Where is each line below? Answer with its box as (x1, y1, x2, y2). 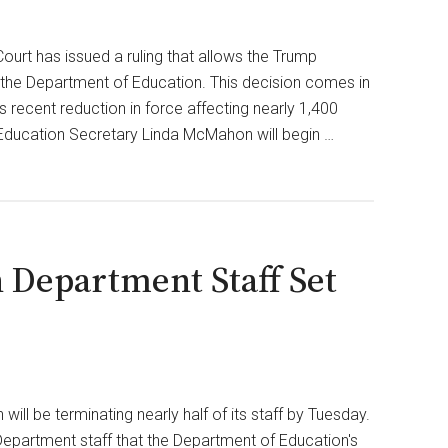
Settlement (367, 164, 444, 183)
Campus (367, 60, 424, 79)
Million (367, 138, 414, 157)
